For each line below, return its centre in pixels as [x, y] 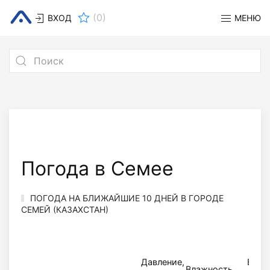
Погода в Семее [97, 168]
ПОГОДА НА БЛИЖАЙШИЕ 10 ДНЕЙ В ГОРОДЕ [127, 198]
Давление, [163, 262]
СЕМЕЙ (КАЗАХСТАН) [65, 209]
